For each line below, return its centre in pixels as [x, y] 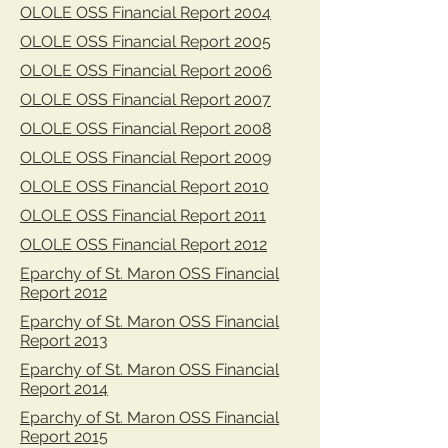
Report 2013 [64, 340]
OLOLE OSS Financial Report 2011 [143, 215]
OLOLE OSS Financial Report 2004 [145, 12]
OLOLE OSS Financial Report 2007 [145, 99]
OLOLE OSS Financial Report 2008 [145, 128]
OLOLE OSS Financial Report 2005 [145, 41]
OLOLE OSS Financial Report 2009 [145, 157]
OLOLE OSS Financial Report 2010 [144, 186]
